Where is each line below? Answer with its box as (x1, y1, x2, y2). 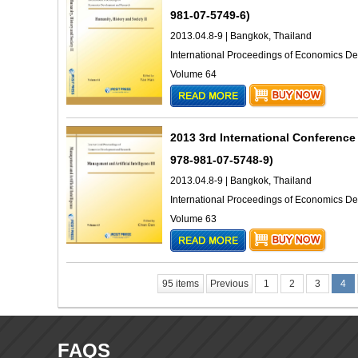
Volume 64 (170, 69, 217, 80)
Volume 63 (170, 213, 217, 225)
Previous (210, 278, 249, 289)
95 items (162, 278, 199, 289)
